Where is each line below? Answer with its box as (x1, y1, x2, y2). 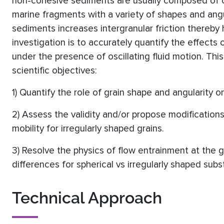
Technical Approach (12, 188, 162, 207)
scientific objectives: (12, 64, 97, 77)
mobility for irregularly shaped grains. (12, 122, 164, 135)
